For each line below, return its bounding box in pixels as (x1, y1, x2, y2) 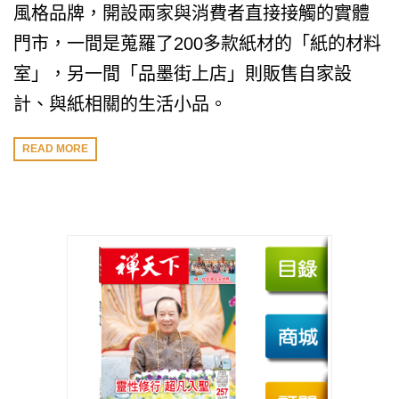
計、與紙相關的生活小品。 (13, 94, 227, 114)
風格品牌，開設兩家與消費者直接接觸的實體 (13, 4, 370, 23)
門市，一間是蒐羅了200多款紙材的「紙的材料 (13, 34, 381, 53)
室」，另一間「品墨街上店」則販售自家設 (13, 64, 352, 84)
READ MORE (22, 142, 88, 156)
